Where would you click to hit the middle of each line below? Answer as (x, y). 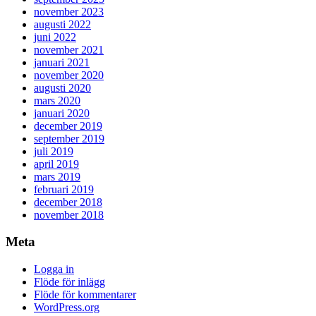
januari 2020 (62, 113)
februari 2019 (64, 189)
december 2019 (68, 126)
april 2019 (56, 164)
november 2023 (69, 11)
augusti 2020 (62, 87)
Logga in (54, 269)
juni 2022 (55, 37)
